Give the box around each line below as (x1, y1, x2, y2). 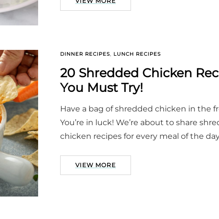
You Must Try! (60, 80, 143, 95)
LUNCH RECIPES (113, 51, 161, 58)
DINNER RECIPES (60, 51, 110, 58)
